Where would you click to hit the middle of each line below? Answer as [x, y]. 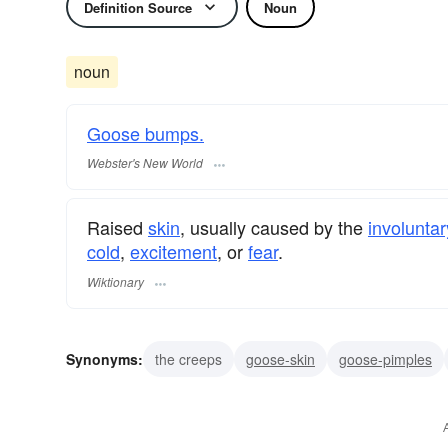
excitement [173, 251]
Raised [117, 227]
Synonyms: [104, 358]
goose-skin [280, 358]
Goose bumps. [145, 133]
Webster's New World [145, 163]
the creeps [188, 358]
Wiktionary [115, 281]
